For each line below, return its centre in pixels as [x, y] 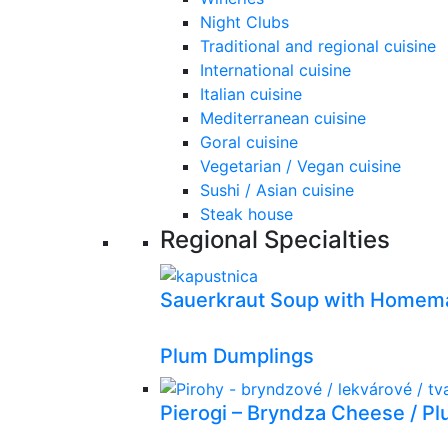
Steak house [246, 214]
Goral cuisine [249, 142]
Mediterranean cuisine [283, 118]
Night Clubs [244, 22]
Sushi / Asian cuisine [277, 190]
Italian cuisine [251, 94]
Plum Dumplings [237, 355]
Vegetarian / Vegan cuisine [300, 166]
